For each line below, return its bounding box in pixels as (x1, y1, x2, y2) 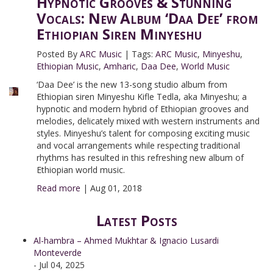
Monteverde (34, 247, 82, 258)
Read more (36, 182, 80, 194)
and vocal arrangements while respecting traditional (36, 140, 240, 151)
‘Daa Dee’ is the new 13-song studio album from (36, 79, 227, 90)
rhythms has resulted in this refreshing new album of (36, 152, 244, 163)
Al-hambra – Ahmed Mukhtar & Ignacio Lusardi (34, 235, 219, 246)
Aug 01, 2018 (90, 182, 142, 194)
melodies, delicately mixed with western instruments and (36, 115, 260, 127)
